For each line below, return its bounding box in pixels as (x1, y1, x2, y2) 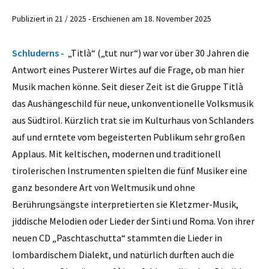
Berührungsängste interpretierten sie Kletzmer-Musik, (12, 198, 238, 210)
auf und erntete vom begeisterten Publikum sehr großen (12, 130, 245, 143)
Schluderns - (12, 46, 66, 59)
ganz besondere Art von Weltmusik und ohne (12, 181, 195, 193)
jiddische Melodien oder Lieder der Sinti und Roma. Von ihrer (12, 214, 255, 227)
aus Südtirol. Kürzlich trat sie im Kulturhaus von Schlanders (12, 113, 254, 126)
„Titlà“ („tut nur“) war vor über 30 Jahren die (66, 46, 249, 59)
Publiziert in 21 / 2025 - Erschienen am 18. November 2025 (12, 14, 211, 25)
